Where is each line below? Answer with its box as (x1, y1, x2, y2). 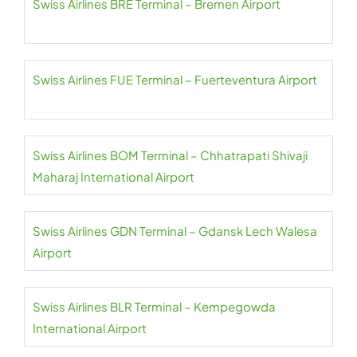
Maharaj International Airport (33, 169, 194, 185)
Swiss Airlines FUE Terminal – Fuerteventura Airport (33, 72, 317, 88)
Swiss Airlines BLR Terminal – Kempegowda (33, 299, 276, 315)
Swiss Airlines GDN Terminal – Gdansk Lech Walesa (33, 223, 317, 239)
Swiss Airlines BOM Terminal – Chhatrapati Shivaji (33, 147, 308, 163)
